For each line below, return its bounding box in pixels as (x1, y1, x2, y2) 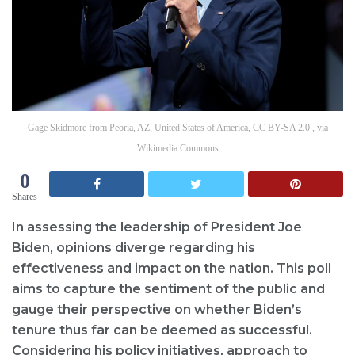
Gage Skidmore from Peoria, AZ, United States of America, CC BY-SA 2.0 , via (27, 121, 328, 133)
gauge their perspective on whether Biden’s (12, 302, 302, 318)
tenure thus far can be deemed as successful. (12, 323, 312, 338)
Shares (12, 190, 37, 202)
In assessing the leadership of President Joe (12, 219, 302, 235)
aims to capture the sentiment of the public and (12, 281, 325, 297)
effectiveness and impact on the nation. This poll (12, 261, 331, 277)
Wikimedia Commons (136, 142, 219, 154)
